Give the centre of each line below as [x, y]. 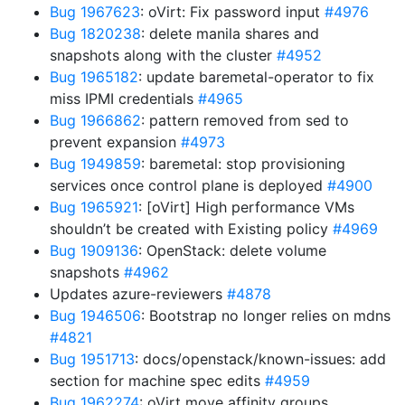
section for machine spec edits [157, 381]
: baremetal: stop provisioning [243, 164]
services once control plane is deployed [188, 185]
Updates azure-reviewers [138, 294]
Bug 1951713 [92, 359]
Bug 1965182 [94, 77]
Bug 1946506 [95, 316]
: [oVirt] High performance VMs [246, 207]
